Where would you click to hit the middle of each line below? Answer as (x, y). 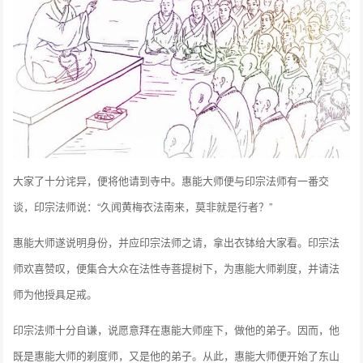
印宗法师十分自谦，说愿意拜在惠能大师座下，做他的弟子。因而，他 (177, 330)
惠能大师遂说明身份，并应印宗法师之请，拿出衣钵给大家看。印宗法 (177, 242)
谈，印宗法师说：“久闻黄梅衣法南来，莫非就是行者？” (143, 207)
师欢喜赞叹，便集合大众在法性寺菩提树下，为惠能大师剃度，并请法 (177, 268)
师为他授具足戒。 (56, 294)
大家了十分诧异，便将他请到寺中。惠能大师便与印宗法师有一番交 (171, 181)
